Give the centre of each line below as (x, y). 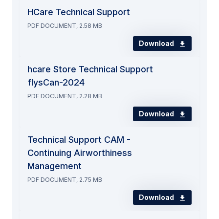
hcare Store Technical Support (90, 69)
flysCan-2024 (56, 83)
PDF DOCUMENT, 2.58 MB (65, 26)
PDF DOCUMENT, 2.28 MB (65, 96)
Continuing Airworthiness (80, 153)
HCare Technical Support (79, 12)
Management (55, 166)
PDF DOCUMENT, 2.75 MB (65, 180)
